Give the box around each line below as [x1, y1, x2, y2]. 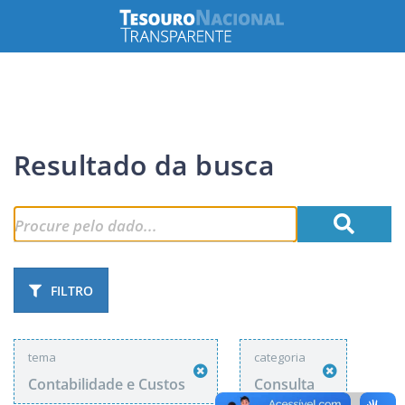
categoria [254, 349, 306, 365]
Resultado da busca [14, 146, 275, 184]
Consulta [254, 374, 315, 394]
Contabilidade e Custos [28, 374, 185, 394]
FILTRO [51, 281, 93, 299]
